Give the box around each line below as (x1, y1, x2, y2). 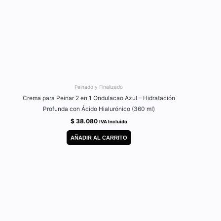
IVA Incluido (99, 118, 127, 124)
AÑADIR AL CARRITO (70, 135, 127, 141)
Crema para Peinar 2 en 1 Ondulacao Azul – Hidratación (22, 94, 175, 102)
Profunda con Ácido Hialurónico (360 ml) (42, 105, 155, 112)
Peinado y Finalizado (74, 83, 123, 90)
